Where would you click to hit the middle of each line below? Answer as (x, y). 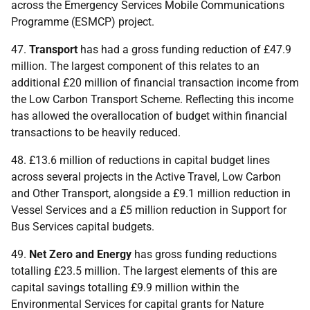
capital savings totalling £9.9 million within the (125, 288)
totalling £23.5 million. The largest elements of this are (144, 271)
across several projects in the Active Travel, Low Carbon (146, 177)
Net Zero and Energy (82, 254)
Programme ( (43, 22)
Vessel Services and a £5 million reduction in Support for (149, 210)
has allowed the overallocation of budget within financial (149, 116)
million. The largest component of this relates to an (135, 66)
